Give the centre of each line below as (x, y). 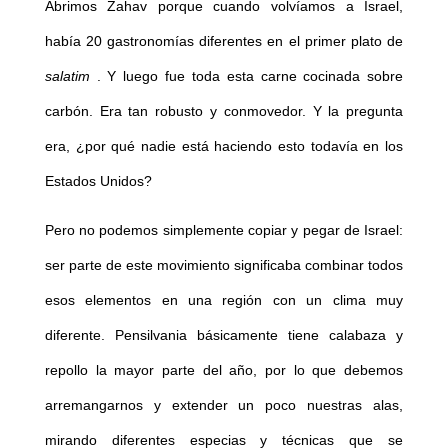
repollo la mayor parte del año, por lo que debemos (224, 370)
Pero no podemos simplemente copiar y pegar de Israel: (224, 230)
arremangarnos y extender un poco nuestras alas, (224, 405)
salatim (67, 76)
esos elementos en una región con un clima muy (224, 300)
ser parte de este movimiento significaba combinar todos (224, 265)
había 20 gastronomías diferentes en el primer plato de (224, 41)
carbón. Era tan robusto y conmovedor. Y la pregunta (224, 111)
